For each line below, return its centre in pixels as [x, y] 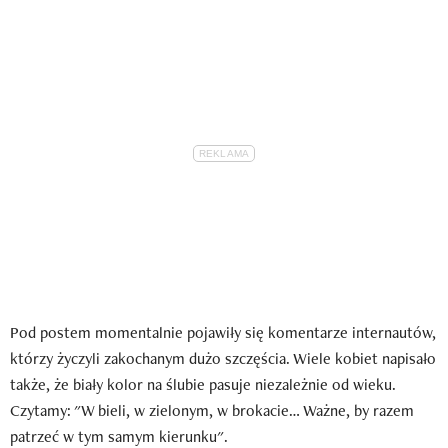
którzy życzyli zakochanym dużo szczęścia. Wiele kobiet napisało [223, 358]
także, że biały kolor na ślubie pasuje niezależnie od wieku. [203, 384]
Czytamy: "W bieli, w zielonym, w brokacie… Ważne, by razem [212, 410]
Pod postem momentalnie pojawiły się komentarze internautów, [223, 332]
